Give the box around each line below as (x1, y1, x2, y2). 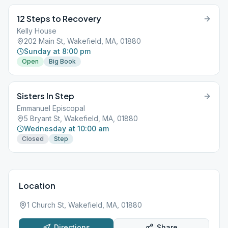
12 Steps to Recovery (17, 13, 101, 24)
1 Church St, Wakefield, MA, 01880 (27, 201, 142, 209)
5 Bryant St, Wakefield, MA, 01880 (24, 114, 138, 123)
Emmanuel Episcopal (17, 104, 85, 112)
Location (19, 180, 55, 191)
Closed (22, 135, 44, 142)
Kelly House (17, 26, 56, 35)
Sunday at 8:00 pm (24, 47, 91, 55)
